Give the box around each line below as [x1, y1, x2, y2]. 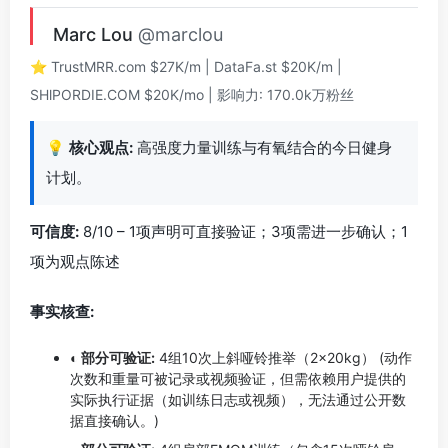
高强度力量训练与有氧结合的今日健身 [133, 138, 392, 157]
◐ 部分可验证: [70, 349, 155, 366]
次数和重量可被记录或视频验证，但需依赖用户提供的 [70, 370, 406, 387]
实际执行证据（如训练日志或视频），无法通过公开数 [70, 391, 406, 408]
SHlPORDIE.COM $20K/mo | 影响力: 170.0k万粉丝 [30, 86, 354, 103]
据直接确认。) [70, 412, 159, 429]
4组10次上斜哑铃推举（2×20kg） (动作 [155, 349, 412, 366]
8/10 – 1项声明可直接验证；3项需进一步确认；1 [79, 222, 408, 241]
